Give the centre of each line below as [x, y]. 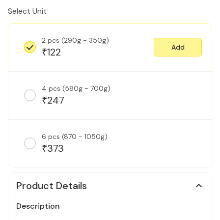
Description [38, 206]
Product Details [52, 186]
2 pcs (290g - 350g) [75, 40]
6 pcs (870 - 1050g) [75, 137]
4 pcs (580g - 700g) [76, 88]
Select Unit [27, 11]
